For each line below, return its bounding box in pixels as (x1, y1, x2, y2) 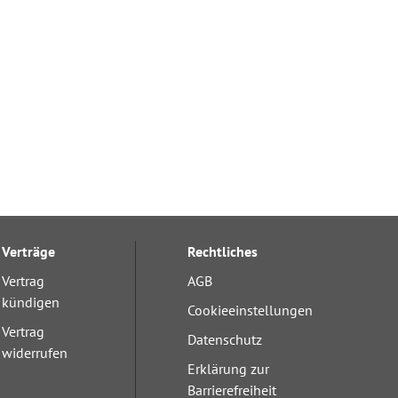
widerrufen (2, 344, 68, 362)
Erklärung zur (187, 360, 270, 378)
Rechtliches (187, 243, 259, 260)
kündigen (2, 293, 60, 311)
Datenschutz (187, 330, 263, 348)
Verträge (2, 243, 56, 260)
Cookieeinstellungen (187, 301, 314, 319)
